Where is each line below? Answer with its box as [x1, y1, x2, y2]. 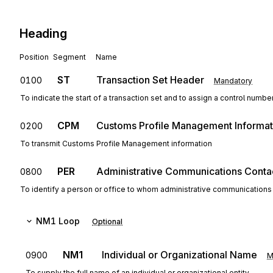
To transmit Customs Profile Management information [20, 139, 212, 148]
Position [19, 52, 49, 62]
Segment [53, 52, 86, 62]
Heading [19, 26, 67, 41]
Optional [92, 217, 122, 226]
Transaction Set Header [96, 74, 204, 86]
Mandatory [214, 76, 252, 85]
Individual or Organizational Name [102, 249, 257, 261]
